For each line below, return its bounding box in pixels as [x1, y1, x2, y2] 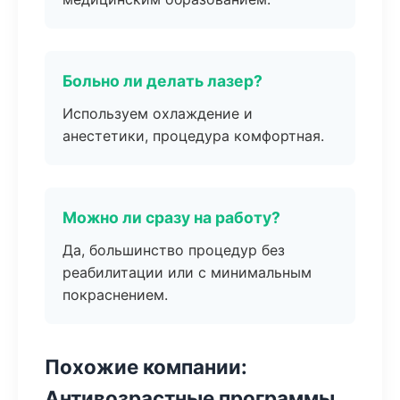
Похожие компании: [45, 354, 247, 379]
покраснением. [62, 286, 168, 304]
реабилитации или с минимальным [62, 263, 312, 281]
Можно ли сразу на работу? [62, 208, 280, 227]
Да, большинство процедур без [62, 241, 285, 259]
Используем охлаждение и [62, 104, 253, 122]
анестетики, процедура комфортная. [62, 127, 324, 145]
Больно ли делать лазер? [62, 71, 262, 90]
